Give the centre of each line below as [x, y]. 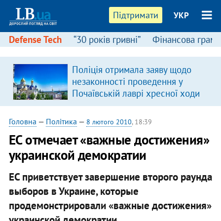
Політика [61, 121]
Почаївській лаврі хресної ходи [136, 93]
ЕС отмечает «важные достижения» [109, 140]
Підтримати [136, 15]
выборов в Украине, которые [74, 191]
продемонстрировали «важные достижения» [110, 205]
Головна [22, 121]
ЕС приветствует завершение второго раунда [110, 177]
